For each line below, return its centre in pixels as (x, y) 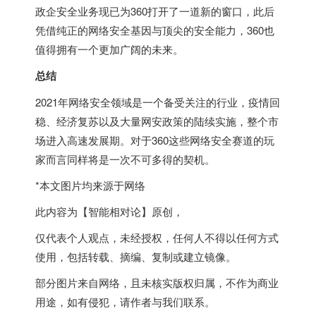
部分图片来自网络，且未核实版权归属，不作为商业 (157, 282)
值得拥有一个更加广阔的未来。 (109, 49)
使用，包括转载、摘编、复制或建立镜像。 (136, 256)
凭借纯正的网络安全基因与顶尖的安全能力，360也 (155, 30)
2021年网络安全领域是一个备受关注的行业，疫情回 (158, 102)
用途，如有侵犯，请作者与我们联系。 (125, 301)
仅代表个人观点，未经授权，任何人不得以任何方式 (157, 237)
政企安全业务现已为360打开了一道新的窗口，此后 (155, 11)
